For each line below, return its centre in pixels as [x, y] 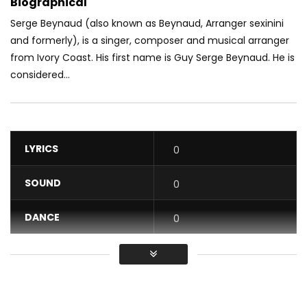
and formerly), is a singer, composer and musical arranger [150, 41]
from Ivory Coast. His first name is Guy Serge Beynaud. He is [152, 58]
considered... [40, 75]
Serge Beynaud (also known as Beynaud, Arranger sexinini [147, 24]
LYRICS [41, 149]
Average [45, 285]
